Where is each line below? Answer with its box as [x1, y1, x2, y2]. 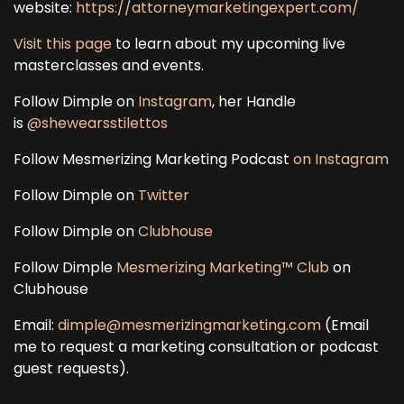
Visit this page [14, 33, 112, 54]
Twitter [138, 185, 189, 206]
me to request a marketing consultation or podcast [14, 336, 379, 357]
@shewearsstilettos [27, 113, 168, 133]
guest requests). [14, 358, 129, 379]
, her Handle [212, 91, 296, 112]
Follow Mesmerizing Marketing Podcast [14, 149, 293, 170]
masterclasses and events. [14, 55, 204, 76]
